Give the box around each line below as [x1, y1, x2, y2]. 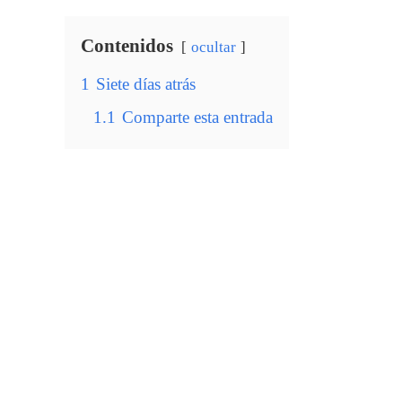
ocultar [191, 39, 236, 56]
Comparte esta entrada [122, 108, 273, 127]
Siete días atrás [96, 74, 196, 93]
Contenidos [81, 35, 173, 57]
